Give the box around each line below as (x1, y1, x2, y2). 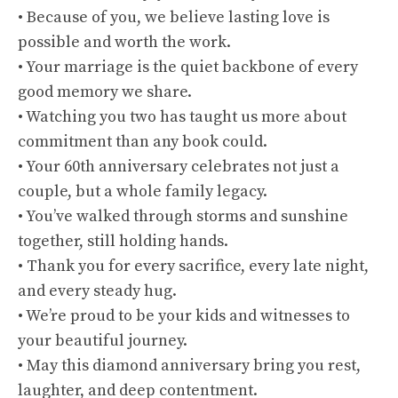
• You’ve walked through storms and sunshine (18, 206, 348, 227)
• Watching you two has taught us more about (18, 107, 346, 127)
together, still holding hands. (18, 231, 228, 251)
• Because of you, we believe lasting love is (18, 7, 330, 28)
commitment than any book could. (18, 131, 267, 152)
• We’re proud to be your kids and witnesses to (18, 306, 350, 326)
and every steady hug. (18, 281, 177, 301)
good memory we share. (18, 82, 192, 102)
